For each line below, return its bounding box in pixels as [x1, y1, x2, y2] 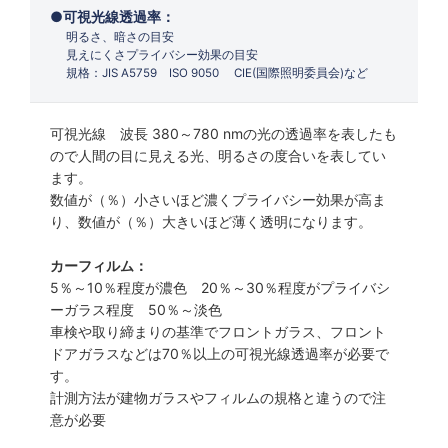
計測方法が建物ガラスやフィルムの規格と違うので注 [50, 389, 386, 406]
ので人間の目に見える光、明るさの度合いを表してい [50, 147, 386, 164]
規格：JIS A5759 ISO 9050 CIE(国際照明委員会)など [66, 66, 369, 80]
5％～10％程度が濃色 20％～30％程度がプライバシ [50, 279, 390, 296]
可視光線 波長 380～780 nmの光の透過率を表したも [50, 125, 397, 142]
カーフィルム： [50, 257, 148, 274]
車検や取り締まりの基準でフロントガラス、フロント [50, 323, 386, 340]
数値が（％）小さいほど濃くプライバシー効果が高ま [50, 191, 386, 208]
